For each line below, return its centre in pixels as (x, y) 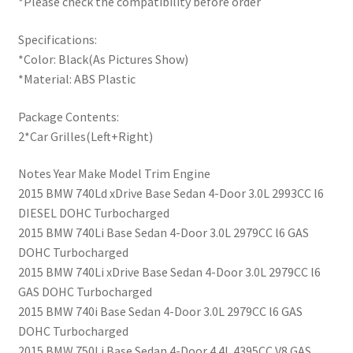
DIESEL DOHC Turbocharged (93, 213)
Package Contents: (68, 116)
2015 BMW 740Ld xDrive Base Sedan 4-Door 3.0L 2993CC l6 (171, 193)
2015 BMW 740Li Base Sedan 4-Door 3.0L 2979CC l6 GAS (163, 233)
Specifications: (57, 40)
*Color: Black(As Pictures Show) (103, 59)
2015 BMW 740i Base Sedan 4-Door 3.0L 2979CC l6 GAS (160, 312)
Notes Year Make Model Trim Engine (114, 174)
